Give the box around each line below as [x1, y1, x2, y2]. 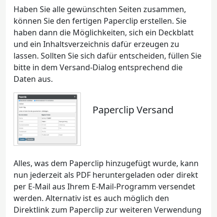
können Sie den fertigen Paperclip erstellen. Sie [14, 15, 186, 26]
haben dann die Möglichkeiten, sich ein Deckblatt [14, 27, 194, 38]
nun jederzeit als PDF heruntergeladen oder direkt [14, 170, 198, 180]
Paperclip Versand [93, 103, 174, 116]
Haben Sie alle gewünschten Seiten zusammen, [14, 4, 186, 15]
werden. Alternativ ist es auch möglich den [14, 193, 169, 203]
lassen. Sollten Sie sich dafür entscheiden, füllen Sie [14, 50, 201, 61]
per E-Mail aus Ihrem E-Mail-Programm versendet [14, 181, 195, 192]
